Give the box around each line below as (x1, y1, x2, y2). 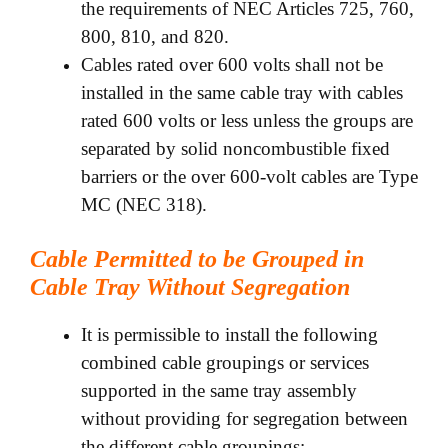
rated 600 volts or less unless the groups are (81, 110, 413, 132)
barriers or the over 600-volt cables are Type (81, 166, 418, 188)
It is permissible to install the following (81, 323, 378, 345)
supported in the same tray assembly (81, 379, 357, 401)
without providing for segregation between (81, 407, 408, 429)
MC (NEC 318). (81, 194, 207, 216)
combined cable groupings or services (81, 351, 374, 373)
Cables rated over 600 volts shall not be (81, 54, 383, 76)
